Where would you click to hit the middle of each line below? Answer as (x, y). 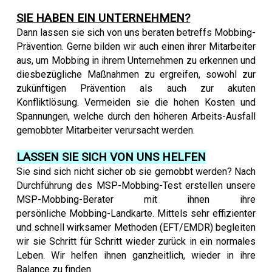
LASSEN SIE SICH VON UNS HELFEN (111, 157)
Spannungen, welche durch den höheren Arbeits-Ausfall (136, 116)
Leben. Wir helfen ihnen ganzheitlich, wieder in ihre (136, 255)
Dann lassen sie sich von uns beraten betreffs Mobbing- (136, 32)
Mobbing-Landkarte (111, 213)
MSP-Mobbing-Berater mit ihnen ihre (136, 199)
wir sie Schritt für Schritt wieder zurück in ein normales (136, 241)
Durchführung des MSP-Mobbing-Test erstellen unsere (136, 185)
